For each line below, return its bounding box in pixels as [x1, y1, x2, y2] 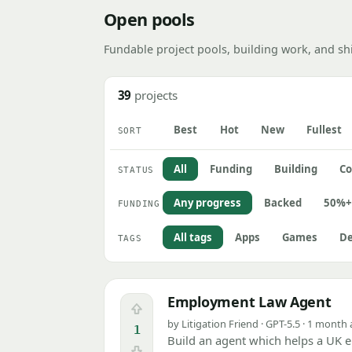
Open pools [104, 8, 195, 31]
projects [134, 86, 178, 103]
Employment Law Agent [167, 292, 332, 312]
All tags [174, 229, 213, 244]
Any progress [174, 195, 242, 210]
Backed [263, 195, 302, 210]
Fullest [306, 123, 342, 137]
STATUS [117, 165, 155, 176]
